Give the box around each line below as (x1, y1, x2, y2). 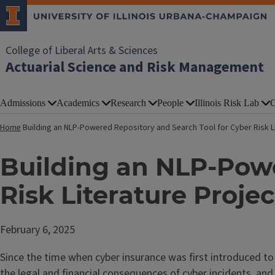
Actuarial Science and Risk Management (6, 56, 264, 78)
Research (110, 97, 146, 108)
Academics (56, 97, 99, 108)
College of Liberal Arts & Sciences (6, 43, 158, 58)
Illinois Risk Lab (195, 97, 259, 108)
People (157, 97, 184, 108)
